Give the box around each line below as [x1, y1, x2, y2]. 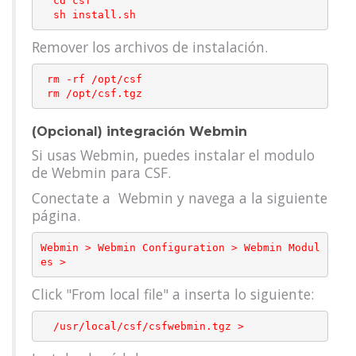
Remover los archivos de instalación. [32, 37, 268, 56]
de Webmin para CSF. [32, 163, 171, 182]
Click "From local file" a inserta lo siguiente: [32, 284, 314, 304]
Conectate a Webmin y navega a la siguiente [32, 188, 327, 207]
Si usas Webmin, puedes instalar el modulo [32, 145, 315, 164]
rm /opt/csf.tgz [46, 87, 142, 99]
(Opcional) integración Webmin [32, 124, 247, 139]
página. [32, 206, 84, 225]
